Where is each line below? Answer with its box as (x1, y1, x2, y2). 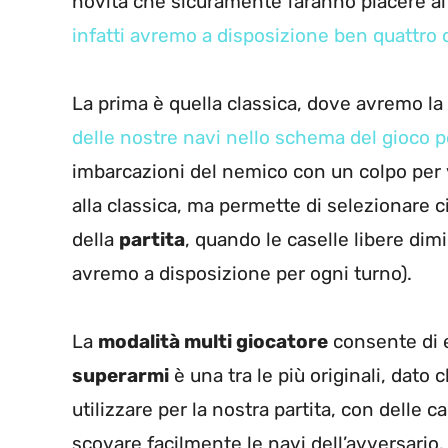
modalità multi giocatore (98, 330, 328, 354)
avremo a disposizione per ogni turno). (72, 262, 412, 286)
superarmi (72, 364, 169, 388)
